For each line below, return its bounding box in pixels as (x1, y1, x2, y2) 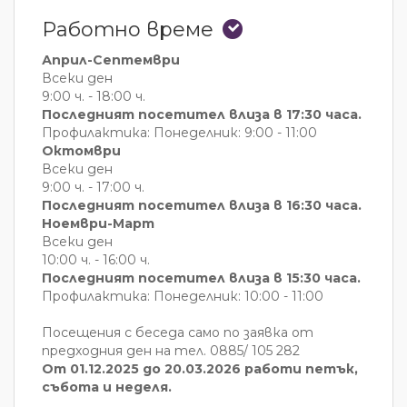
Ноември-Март (42, 215, 154, 232)
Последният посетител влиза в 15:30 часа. (42, 270, 361, 286)
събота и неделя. (42, 379, 172, 395)
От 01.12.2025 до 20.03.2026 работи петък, (42, 361, 358, 377)
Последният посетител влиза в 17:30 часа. (42, 106, 362, 123)
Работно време (42, 17, 219, 42)
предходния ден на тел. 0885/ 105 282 (42, 342, 300, 359)
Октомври (42, 143, 121, 159)
